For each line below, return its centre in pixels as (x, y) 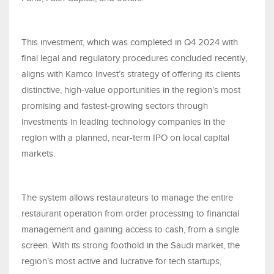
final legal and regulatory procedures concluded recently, (134, 58)
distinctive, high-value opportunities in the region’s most (131, 90)
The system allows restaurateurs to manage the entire (127, 198)
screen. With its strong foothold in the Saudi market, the (131, 246)
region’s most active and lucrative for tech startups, (121, 261)
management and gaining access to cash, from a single (130, 230)
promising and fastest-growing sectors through (115, 106)
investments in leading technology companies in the (123, 122)
